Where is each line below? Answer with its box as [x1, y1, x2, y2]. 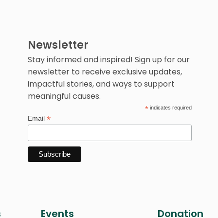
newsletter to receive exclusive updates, [27, 66, 182, 77]
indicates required [148, 105, 192, 110]
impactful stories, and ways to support [27, 78, 175, 90]
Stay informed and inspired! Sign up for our [27, 54, 190, 65]
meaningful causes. [27, 91, 101, 102]
